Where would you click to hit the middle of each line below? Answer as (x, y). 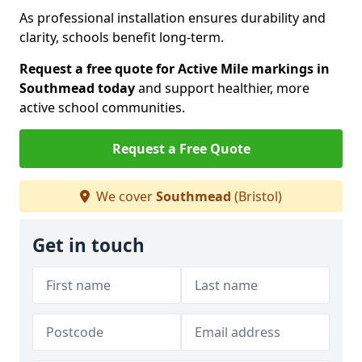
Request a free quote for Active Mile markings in (175, 69)
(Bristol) (257, 196)
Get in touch (88, 245)
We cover (124, 196)
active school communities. (102, 107)
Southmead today (77, 88)
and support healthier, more (222, 88)
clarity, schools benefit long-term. (122, 37)
